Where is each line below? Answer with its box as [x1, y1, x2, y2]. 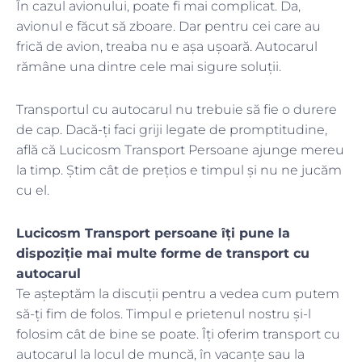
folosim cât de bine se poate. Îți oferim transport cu [16, 326, 340, 343]
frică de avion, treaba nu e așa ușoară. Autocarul [16, 39, 318, 55]
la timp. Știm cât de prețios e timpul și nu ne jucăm [16, 162, 342, 179]
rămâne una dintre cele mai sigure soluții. [16, 59, 281, 75]
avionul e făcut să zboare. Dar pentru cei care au [16, 19, 321, 35]
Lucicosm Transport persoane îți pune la [16, 225, 290, 242]
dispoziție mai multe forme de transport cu [16, 246, 309, 262]
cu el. [16, 183, 49, 199]
